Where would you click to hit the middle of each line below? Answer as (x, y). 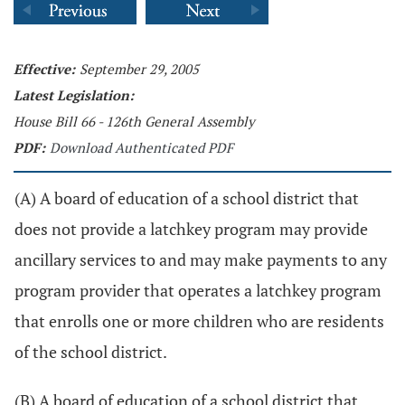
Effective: (44, 69)
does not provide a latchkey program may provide (191, 229)
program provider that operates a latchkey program (198, 290)
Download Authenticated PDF (141, 147)
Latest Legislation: (74, 95)
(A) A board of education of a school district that (187, 198)
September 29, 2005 (139, 69)
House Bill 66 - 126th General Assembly (134, 121)
